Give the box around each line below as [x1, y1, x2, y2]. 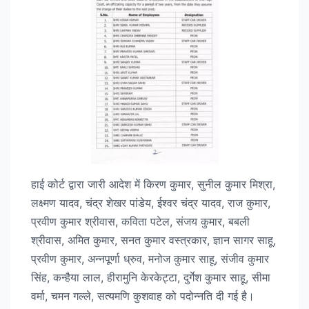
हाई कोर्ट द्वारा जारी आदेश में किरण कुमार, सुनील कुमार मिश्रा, [31, 177, 275, 191]
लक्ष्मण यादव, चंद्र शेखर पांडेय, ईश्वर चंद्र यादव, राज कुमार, [31, 195, 270, 210]
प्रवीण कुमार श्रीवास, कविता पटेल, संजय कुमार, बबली [31, 214, 250, 228]
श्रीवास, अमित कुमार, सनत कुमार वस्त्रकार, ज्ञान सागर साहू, [31, 232, 276, 247]
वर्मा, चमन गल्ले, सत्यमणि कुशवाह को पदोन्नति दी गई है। [31, 288, 255, 303]
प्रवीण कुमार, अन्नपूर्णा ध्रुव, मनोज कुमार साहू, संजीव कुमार [31, 251, 269, 266]
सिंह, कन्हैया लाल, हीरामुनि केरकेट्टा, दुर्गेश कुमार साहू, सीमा [31, 270, 270, 284]
